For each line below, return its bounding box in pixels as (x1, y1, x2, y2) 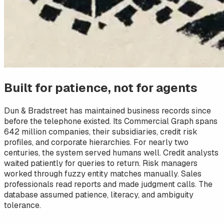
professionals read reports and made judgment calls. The (4, 178, 212, 189)
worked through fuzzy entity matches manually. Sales (4, 168, 201, 179)
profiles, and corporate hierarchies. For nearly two (4, 136, 188, 147)
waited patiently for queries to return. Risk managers (4, 157, 197, 168)
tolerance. (4, 199, 41, 210)
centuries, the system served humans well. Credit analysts (4, 147, 218, 158)
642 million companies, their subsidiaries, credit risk (4, 126, 197, 137)
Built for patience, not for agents (4, 79, 197, 95)
